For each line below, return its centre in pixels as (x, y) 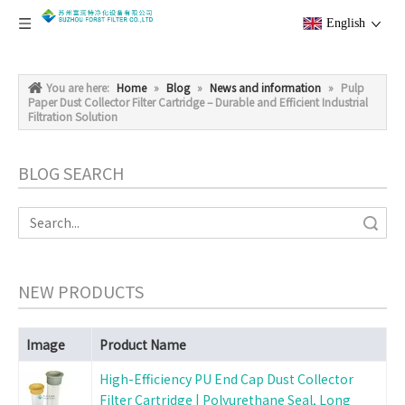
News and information (265, 87)
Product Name (143, 344)
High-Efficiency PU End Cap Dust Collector (226, 379)
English (346, 23)
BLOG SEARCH (71, 173)
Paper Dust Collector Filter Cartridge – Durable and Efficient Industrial (198, 102)
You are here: (78, 87)
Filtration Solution (73, 116)
